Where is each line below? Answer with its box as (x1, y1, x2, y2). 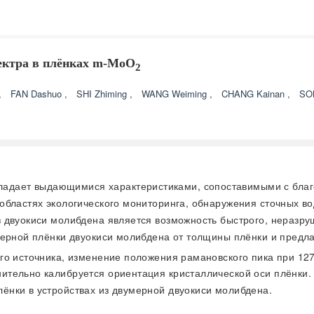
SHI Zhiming (76, 86, 130, 100)
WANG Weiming (142, 86, 210, 100)
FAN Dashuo (11, 86, 64, 100)
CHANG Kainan (221, 86, 287, 100)
